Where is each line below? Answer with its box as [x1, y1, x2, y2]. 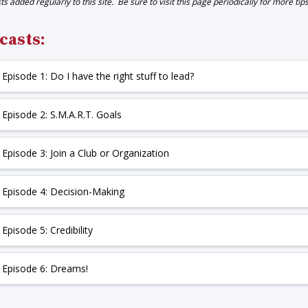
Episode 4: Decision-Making [2, 185, 124, 198]
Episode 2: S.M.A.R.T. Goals [2, 108, 124, 121]
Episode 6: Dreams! [2, 262, 88, 275]
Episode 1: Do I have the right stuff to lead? [2, 69, 197, 82]
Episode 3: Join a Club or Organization [2, 146, 175, 159]
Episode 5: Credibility [2, 223, 93, 236]
